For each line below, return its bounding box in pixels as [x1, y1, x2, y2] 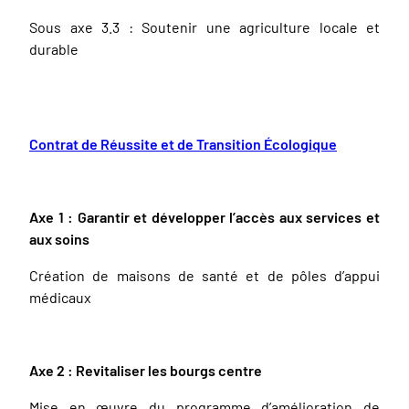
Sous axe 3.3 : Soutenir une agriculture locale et [29, 18, 380, 36]
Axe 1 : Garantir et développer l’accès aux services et [29, 208, 380, 225]
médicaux [29, 288, 91, 306]
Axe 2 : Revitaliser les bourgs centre [29, 362, 262, 379]
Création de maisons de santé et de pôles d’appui [29, 267, 380, 284]
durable [29, 40, 81, 58]
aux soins [29, 230, 89, 247]
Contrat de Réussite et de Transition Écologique [29, 135, 337, 152]
